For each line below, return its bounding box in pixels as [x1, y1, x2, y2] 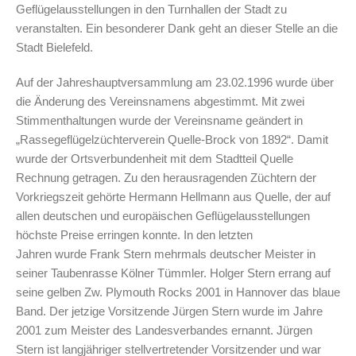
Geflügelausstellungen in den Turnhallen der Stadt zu [16, 2, 287, 16]
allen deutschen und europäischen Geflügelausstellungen [16, 208, 310, 222]
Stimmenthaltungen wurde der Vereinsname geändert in [16, 113, 303, 127]
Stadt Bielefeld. [16, 40, 93, 54]
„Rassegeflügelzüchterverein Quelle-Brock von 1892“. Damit [16, 132, 328, 146]
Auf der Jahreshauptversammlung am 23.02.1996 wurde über [16, 75, 334, 89]
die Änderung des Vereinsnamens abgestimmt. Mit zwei [16, 94, 304, 108]
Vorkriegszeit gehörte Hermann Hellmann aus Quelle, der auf [16, 189, 331, 203]
